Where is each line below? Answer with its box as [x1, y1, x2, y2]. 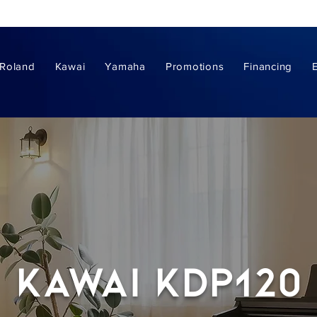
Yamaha [105, 60, 146, 72]
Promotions [165, 60, 224, 72]
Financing [243, 60, 292, 72]
